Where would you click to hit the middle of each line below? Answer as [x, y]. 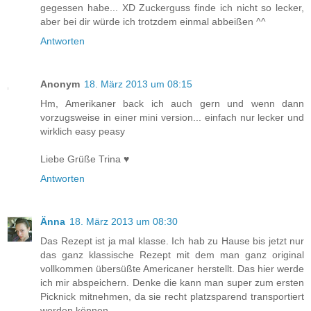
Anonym [60, 84]
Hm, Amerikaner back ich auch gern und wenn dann [172, 103]
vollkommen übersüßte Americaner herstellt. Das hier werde [172, 268]
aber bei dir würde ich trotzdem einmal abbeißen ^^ [153, 21]
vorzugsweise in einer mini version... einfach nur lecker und [172, 117]
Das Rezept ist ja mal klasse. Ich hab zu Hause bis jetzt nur [172, 241]
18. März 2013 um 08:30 [124, 221]
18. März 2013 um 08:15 [138, 84]
